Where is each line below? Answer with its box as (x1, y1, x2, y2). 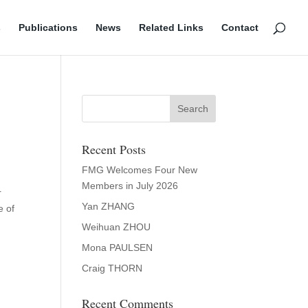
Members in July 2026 (82, 180, 179, 191)
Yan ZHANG (82, 201, 135, 212)
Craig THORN (82, 263, 143, 274)
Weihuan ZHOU (82, 221, 151, 232)
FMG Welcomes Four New (82, 164, 198, 175)
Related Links (139, 22, 203, 33)
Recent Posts (82, 141, 146, 157)
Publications (19, 22, 78, 33)
